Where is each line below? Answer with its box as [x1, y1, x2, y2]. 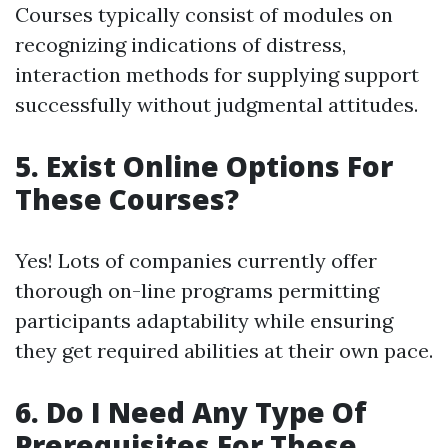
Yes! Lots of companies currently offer [15, 248, 377, 274]
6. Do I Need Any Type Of [15, 393, 367, 432]
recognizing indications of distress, [15, 32, 346, 58]
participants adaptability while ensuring [15, 308, 393, 334]
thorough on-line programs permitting [15, 278, 379, 304]
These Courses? [15, 180, 239, 219]
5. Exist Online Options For [15, 147, 393, 186]
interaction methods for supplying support [15, 62, 419, 88]
